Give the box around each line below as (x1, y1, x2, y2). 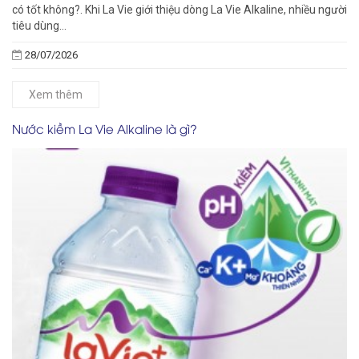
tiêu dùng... (12, 19, 67, 33)
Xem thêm (29, 88, 83, 102)
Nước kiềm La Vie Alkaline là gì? (12, 120, 197, 137)
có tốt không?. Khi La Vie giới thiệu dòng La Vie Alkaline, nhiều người (12, 3, 347, 17)
